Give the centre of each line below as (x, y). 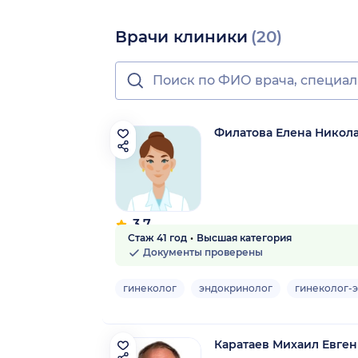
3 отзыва (137, 238)
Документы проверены (202, 252)
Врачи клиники (181, 36)
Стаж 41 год (157, 237)
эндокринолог (236, 288)
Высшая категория (244, 237)
